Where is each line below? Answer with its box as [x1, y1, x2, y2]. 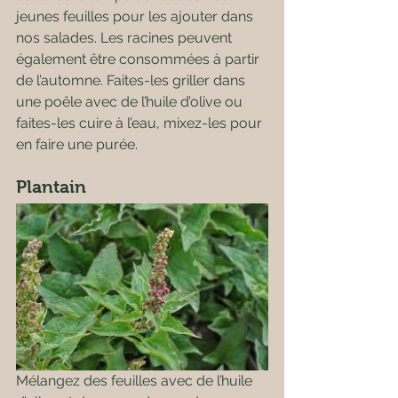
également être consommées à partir [16, 51, 263, 68]
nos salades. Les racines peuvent [16, 29, 235, 46]
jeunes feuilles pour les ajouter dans [16, 8, 257, 25]
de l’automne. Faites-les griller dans [16, 72, 249, 89]
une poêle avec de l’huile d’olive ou [16, 93, 246, 110]
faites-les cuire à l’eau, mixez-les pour [16, 115, 266, 131]
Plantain [16, 177, 86, 196]
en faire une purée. [16, 136, 138, 153]
